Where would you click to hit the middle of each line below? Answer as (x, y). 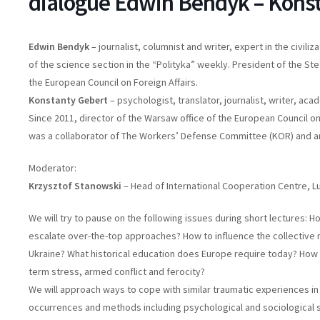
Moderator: (52, 168)
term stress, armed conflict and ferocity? (116, 272)
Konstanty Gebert (68, 100)
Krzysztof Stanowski (75, 186)
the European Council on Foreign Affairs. (113, 82)
